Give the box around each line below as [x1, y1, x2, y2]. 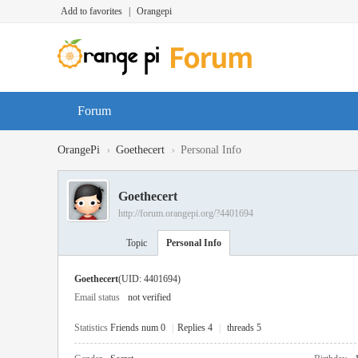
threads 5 [227, 322, 261, 333]
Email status [74, 292, 120, 303]
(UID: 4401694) [118, 273, 181, 284]
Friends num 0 [110, 322, 165, 333]
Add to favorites [61, 6, 122, 17]
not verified [128, 292, 171, 303]
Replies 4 [177, 322, 213, 333]
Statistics [74, 322, 108, 333]
